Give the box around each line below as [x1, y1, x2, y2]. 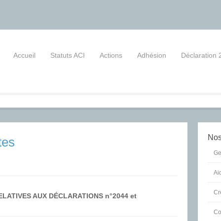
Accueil [13, 51, 36, 59]
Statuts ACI [50, 51, 85, 59]
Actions [100, 51, 122, 59]
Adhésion [137, 51, 166, 59]
